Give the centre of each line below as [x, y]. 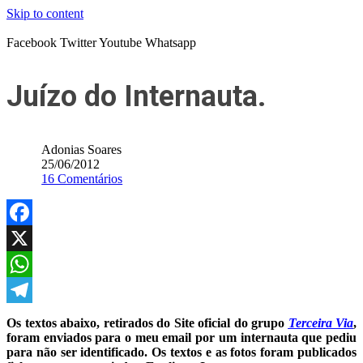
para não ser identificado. [79, 352]
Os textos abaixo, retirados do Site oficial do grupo [145, 323]
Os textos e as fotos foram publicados [254, 352]
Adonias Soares [82, 149]
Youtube [120, 43]
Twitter [78, 43]
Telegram [30, 316]
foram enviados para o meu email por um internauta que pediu [181, 337]
